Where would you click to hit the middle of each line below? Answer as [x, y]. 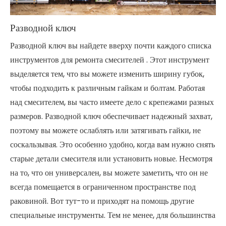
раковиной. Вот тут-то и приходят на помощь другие [102, 201]
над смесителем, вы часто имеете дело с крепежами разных [112, 102]
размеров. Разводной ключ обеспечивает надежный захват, [111, 116]
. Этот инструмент [178, 60]
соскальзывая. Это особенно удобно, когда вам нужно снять [112, 145]
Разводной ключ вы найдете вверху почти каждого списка [111, 46]
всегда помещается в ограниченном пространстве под [103, 187]
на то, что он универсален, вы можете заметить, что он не [109, 173]
